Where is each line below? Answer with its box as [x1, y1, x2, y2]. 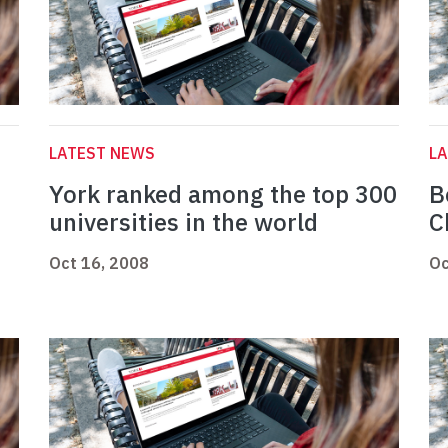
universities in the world [49, 206, 318, 239]
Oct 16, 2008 [49, 253, 149, 274]
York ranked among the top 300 [49, 178, 397, 211]
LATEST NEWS [49, 143, 155, 164]
